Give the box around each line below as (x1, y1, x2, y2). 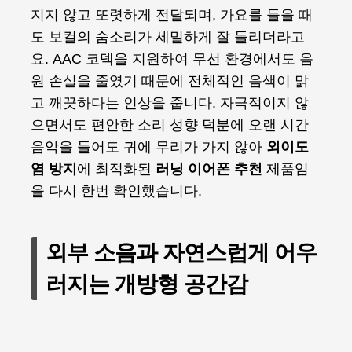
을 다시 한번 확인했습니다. (31, 183, 202, 199)
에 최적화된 (77, 161, 156, 177)
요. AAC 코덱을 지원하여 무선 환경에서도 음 (31, 51, 313, 67)
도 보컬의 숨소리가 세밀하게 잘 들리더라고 (31, 29, 305, 45)
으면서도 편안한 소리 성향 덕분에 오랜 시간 (31, 117, 309, 133)
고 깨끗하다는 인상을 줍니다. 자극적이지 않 (31, 95, 309, 111)
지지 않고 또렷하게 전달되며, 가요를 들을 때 (31, 7, 313, 23)
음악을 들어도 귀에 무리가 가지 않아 (31, 139, 266, 155)
